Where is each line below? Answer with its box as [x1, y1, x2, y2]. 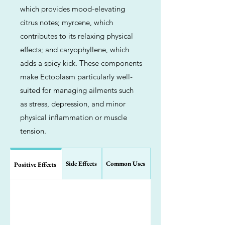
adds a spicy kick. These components [20, 58, 142, 68]
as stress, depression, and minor [20, 99, 126, 108]
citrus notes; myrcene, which [20, 18, 113, 27]
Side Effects [65, 159, 97, 168]
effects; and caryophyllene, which [20, 45, 129, 54]
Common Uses [106, 159, 146, 168]
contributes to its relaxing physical [20, 31, 133, 41]
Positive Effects [14, 160, 56, 169]
